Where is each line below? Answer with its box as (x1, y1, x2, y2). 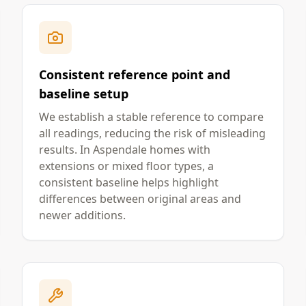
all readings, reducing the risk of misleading (39, 126, 266, 141)
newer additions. (39, 208, 126, 223)
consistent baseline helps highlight (39, 175, 219, 190)
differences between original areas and (39, 191, 241, 206)
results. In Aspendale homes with (39, 142, 210, 157)
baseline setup (39, 85, 128, 102)
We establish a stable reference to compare (39, 109, 264, 124)
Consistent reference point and (39, 66, 230, 83)
